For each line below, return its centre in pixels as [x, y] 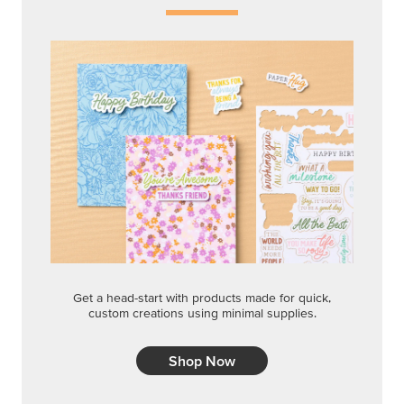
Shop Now [202, 361]
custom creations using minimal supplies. [202, 313]
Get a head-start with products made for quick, [202, 298]
